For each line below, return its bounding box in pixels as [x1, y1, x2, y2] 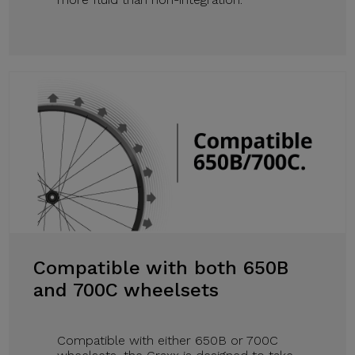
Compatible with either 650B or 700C [57, 332, 279, 348]
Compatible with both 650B [33, 256, 289, 279]
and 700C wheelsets [33, 278, 219, 301]
